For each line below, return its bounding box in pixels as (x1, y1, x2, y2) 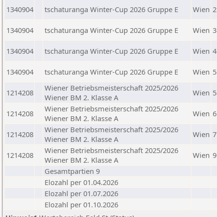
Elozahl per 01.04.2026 (45, 177, 118, 187)
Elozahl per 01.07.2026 (45, 188, 118, 198)
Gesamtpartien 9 (45, 166, 100, 176)
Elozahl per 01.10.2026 (45, 200, 118, 209)
